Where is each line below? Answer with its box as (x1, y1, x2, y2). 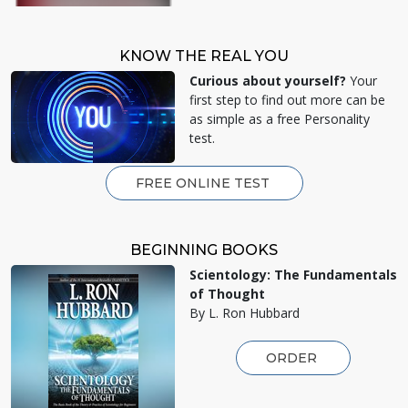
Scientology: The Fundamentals (189, 265, 397, 283)
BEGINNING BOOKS (130, 240, 278, 259)
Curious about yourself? (189, 71, 346, 89)
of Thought (189, 284, 265, 302)
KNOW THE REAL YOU (119, 46, 289, 65)
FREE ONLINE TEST (135, 174, 273, 191)
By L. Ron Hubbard (189, 303, 300, 321)
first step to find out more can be (189, 90, 385, 108)
